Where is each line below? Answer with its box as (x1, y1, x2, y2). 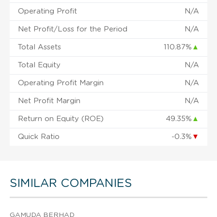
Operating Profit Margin (18, 79, 104, 87)
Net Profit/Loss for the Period (18, 25, 127, 33)
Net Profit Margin (18, 97, 80, 105)
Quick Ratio (18, 133, 60, 140)
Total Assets (18, 43, 61, 51)
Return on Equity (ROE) (18, 115, 104, 123)
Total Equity (18, 61, 61, 69)
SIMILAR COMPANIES (10, 177, 132, 189)
